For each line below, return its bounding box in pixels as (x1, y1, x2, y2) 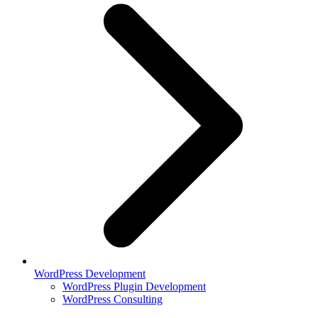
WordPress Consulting (62, 293, 163, 306)
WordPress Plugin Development (62, 280, 206, 293)
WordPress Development (34, 268, 146, 280)
